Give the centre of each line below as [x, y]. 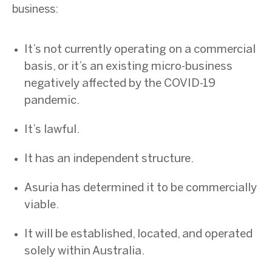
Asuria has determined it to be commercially [141, 188]
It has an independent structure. [109, 159]
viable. [42, 205]
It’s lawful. [52, 130]
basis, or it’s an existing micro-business [128, 66]
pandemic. [52, 100]
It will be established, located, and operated [138, 234]
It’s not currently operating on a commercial [140, 49]
